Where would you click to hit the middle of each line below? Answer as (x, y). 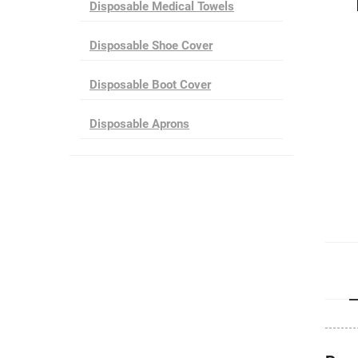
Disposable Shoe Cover (151, 46)
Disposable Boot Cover (150, 85)
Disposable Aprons (139, 124)
